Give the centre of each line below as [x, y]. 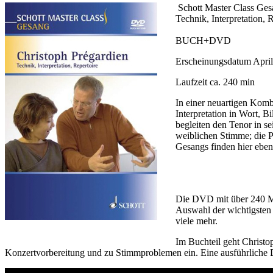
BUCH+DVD [203, 41]
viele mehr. [197, 221]
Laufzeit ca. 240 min [215, 82]
